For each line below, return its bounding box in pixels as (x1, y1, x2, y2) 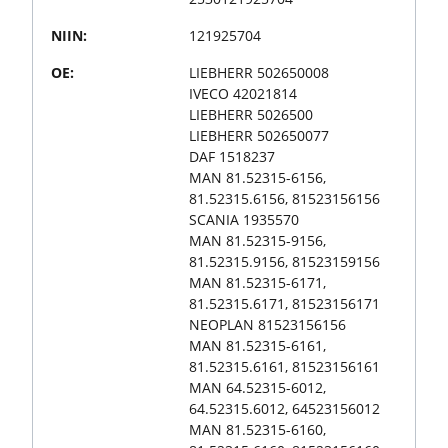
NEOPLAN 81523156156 (189, 314, 346, 334)
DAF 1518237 (189, 146, 275, 166)
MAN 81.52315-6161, (189, 335, 326, 355)
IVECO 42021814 (189, 83, 297, 103)
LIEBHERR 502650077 (189, 125, 329, 145)
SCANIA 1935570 (189, 209, 299, 229)
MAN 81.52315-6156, (189, 167, 326, 187)
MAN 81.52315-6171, (189, 272, 326, 292)
